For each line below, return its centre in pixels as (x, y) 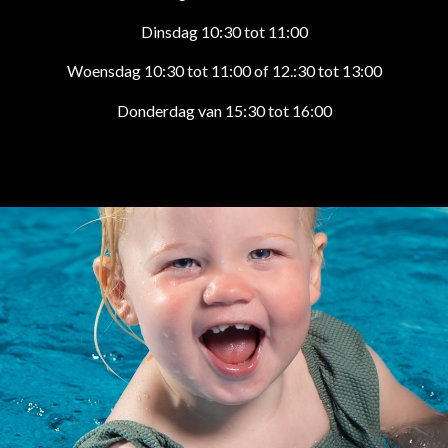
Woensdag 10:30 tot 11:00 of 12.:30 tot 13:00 (224, 71)
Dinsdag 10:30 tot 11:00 (224, 31)
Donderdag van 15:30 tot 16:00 (224, 110)
